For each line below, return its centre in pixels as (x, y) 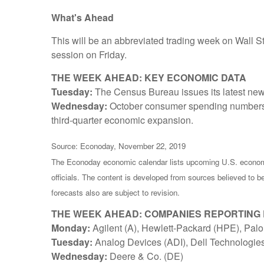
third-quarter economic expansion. (122, 120)
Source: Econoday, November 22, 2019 (118, 146)
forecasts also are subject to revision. (115, 193)
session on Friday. (89, 55)
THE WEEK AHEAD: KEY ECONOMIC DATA (149, 78)
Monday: (72, 228)
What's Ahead (82, 18)
